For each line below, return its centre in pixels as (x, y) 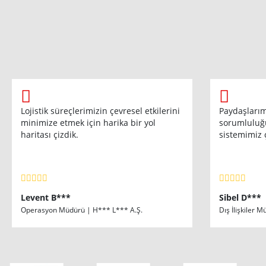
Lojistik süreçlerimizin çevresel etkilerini (100, 111)
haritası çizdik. (50, 134)
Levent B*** (46, 197)
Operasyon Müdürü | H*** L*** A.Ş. (82, 210)
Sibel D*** (240, 197)
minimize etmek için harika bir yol (88, 123)
